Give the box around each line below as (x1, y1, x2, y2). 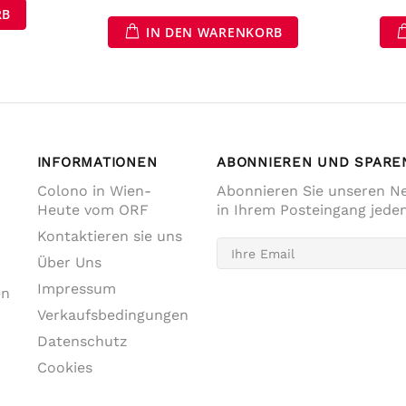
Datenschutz (36, 333, 128, 350)
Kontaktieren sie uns (36, 227, 182, 245)
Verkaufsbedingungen (36, 306, 188, 324)
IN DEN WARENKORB (145, 24, 284, 41)
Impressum (36, 280, 116, 297)
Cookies (36, 359, 92, 376)
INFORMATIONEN (36, 154, 158, 170)
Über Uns (36, 254, 101, 271)
